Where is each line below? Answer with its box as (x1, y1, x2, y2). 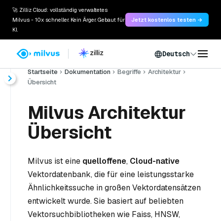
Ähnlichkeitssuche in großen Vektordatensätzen (28, 183, 201, 193)
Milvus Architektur (28, 101, 186, 124)
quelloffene (82, 156, 126, 166)
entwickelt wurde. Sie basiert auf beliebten (28, 196, 184, 206)
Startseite (28, 68, 58, 76)
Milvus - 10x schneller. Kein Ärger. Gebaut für (12, 16, 125, 23)
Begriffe (117, 68, 141, 76)
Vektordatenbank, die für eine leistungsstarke (28, 169, 194, 180)
